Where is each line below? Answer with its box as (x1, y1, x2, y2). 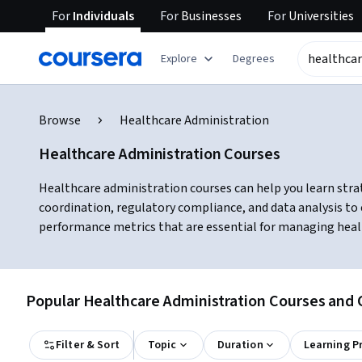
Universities (286, 7, 354, 25)
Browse (39, 112, 81, 129)
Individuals (70, 7, 134, 25)
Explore (161, 50, 197, 67)
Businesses (179, 7, 242, 25)
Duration (217, 337, 263, 353)
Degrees (233, 50, 275, 67)
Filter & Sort (56, 337, 120, 353)
